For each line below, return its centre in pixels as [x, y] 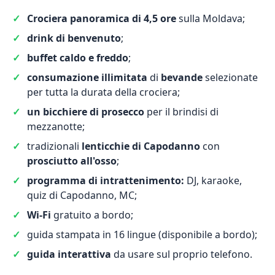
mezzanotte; [56, 126]
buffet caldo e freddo [78, 58]
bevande [182, 77]
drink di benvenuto [74, 38]
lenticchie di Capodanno [141, 146]
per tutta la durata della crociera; [103, 92]
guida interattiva [69, 254]
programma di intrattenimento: [106, 180]
